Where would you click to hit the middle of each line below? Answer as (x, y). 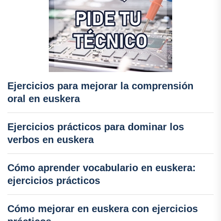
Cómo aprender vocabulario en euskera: (102, 167)
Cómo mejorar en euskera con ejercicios (103, 208)
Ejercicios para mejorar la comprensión (100, 86)
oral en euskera (44, 98)
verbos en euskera (51, 139)
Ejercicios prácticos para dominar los (96, 127)
